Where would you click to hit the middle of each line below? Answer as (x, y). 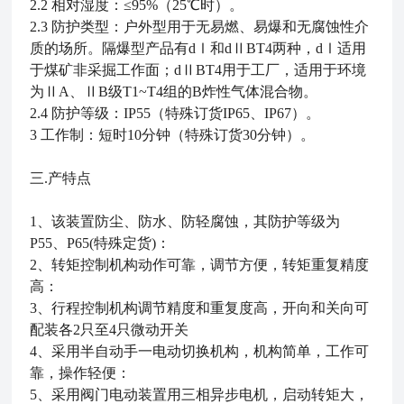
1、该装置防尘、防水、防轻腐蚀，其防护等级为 (185, 221)
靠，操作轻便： (81, 373)
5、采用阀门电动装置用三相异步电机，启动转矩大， (200, 395)
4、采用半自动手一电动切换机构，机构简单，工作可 (200, 351)
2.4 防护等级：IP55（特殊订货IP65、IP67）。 (175, 113)
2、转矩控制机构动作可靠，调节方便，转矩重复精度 (200, 265)
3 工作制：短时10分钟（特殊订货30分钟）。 (173, 135)
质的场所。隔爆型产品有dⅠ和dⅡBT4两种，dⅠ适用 (198, 48)
